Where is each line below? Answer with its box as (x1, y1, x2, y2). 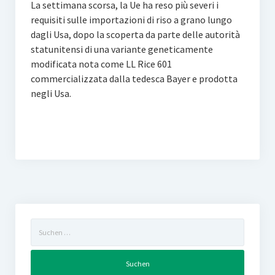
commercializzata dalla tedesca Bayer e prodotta (30, 72, 238, 85)
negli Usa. (30, 87, 71, 99)
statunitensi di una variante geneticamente (30, 43, 213, 55)
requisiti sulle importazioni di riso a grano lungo (30, 14, 232, 26)
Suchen (29, 219, 57, 230)
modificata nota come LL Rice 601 (30, 58, 172, 70)
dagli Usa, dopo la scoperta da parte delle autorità (30, 28, 240, 41)
